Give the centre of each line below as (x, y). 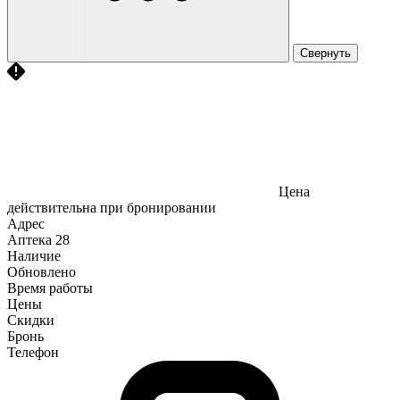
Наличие (34, 255)
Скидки (31, 320)
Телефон (33, 352)
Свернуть (325, 53)
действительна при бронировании (112, 207)
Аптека (29, 239)
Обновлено (42, 271)
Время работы (50, 287)
